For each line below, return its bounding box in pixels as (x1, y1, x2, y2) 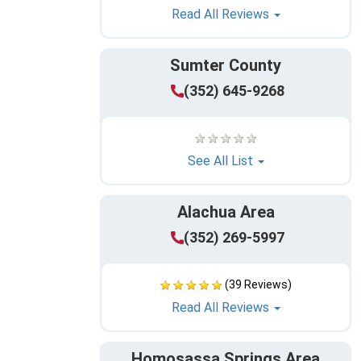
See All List (187, 153, 256, 169)
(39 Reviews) (224, 278, 292, 292)
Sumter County (170, 56, 281, 76)
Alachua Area (176, 202, 275, 222)
